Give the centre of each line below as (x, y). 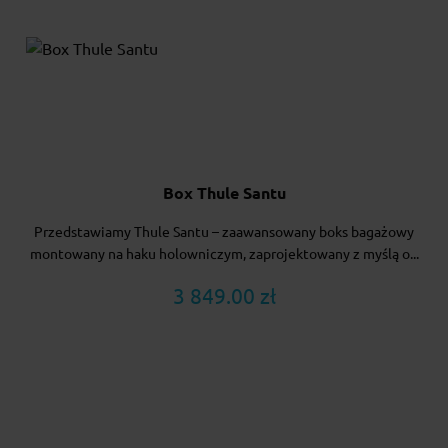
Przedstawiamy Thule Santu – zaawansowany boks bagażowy (224, 232)
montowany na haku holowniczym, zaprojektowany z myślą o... (224, 254)
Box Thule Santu (224, 193)
